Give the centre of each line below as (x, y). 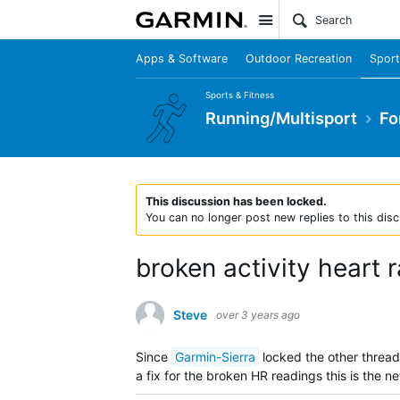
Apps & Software (182, 58)
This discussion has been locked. (236, 201)
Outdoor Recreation (299, 58)
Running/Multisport (281, 117)
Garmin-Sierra (215, 357)
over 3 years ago (258, 315)
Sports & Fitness (240, 95)
